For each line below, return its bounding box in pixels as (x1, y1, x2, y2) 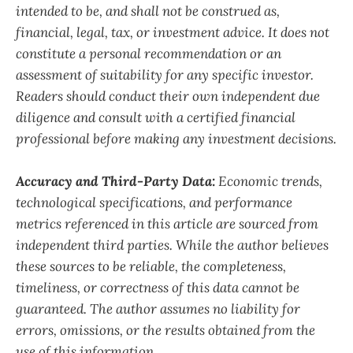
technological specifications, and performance (16, 194, 292, 212)
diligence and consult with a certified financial (16, 109, 295, 127)
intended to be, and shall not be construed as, (16, 2, 280, 20)
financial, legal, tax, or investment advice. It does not (16, 24, 329, 42)
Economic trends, (218, 173, 322, 191)
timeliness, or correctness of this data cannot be (16, 279, 299, 297)
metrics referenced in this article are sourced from (16, 215, 318, 233)
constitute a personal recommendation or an (16, 45, 281, 63)
